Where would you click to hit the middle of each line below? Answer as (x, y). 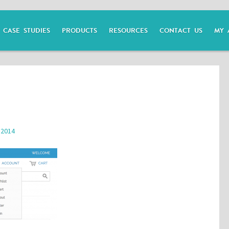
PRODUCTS (79, 31)
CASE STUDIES (26, 31)
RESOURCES (128, 31)
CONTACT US (181, 31)
